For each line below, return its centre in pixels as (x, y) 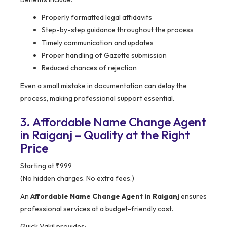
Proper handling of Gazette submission (104, 55)
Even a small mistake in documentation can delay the (104, 86)
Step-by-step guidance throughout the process (118, 30)
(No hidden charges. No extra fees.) (77, 179)
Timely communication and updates (98, 43)
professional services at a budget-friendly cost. (97, 209)
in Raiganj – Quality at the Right (105, 135)
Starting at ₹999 (46, 166)
